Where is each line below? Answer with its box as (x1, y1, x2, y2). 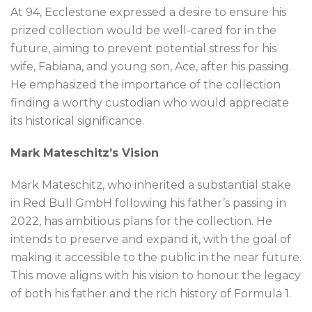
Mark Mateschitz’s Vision (10, 146, 159, 160)
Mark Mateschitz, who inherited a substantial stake (10, 178, 291, 192)
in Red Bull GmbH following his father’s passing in (10, 196, 286, 210)
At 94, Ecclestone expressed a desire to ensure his (10, 6, 286, 19)
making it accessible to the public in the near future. (10, 251, 302, 265)
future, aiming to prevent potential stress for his (10, 42, 276, 56)
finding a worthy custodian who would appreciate (10, 96, 289, 110)
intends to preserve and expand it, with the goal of (10, 233, 291, 247)
